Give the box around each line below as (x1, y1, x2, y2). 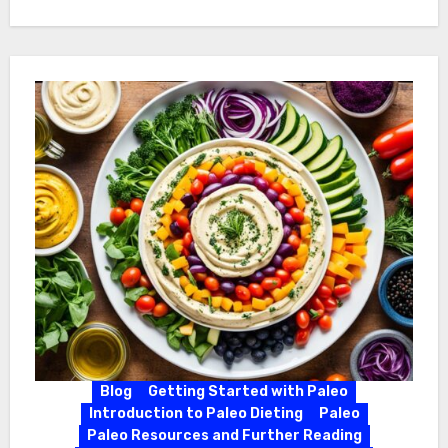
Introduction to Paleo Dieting (88, 405, 303, 423)
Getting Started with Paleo (148, 383, 348, 401)
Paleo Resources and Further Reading (86, 427, 362, 445)
